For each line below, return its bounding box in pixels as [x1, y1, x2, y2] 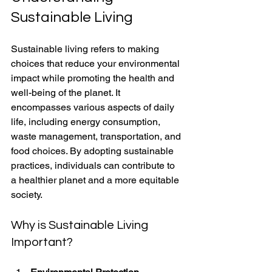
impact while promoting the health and [11, 72, 177, 84]
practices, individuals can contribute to [11, 159, 177, 171]
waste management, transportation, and [11, 130, 183, 142]
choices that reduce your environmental [11, 57, 182, 69]
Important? [11, 236, 73, 248]
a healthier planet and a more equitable [11, 174, 182, 186]
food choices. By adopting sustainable [11, 144, 176, 157]
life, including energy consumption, [11, 115, 163, 127]
